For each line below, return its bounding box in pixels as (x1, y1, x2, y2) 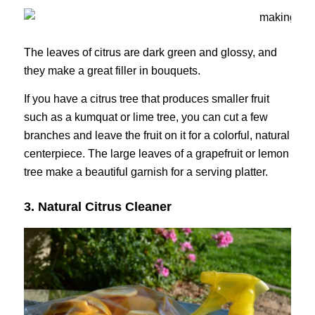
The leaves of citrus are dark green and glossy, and (23, 46, 277, 58)
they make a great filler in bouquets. (23, 64, 200, 77)
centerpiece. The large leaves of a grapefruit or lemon (23, 147, 289, 160)
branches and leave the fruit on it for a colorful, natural (23, 129, 290, 141)
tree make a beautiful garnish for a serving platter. (23, 165, 268, 178)
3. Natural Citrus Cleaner (23, 199, 172, 214)
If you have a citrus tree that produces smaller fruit (23, 92, 269, 105)
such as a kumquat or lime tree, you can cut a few (23, 110, 268, 123)
